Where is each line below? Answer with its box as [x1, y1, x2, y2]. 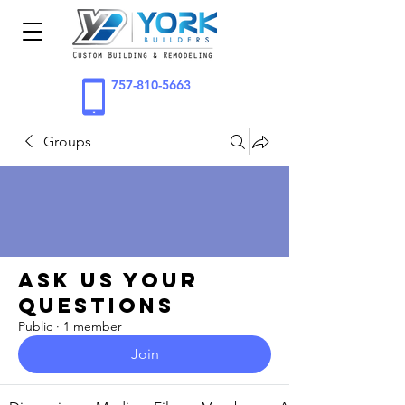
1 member [63, 318, 122, 334]
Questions [18, 293, 174, 318]
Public [18, 318, 52, 334]
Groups [43, 133, 91, 150]
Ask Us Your [18, 268, 199, 293]
